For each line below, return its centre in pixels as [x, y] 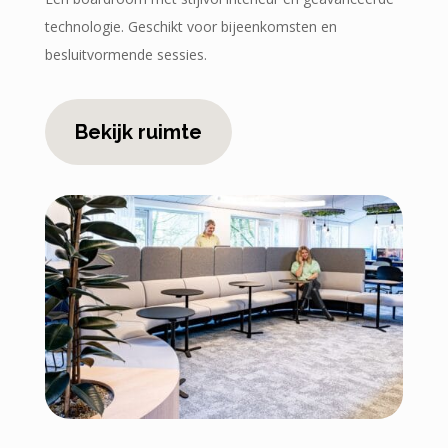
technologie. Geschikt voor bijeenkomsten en [190, 26]
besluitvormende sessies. [125, 54]
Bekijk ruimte [138, 131]
